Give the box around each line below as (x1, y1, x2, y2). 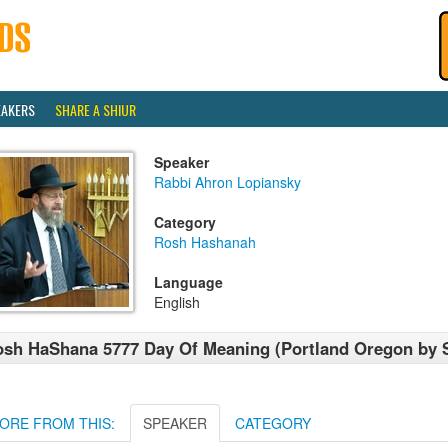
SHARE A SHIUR (55, 99, 136, 120)
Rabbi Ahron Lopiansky (154, 172, 301, 192)
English (154, 292, 200, 312)
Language (154, 272, 223, 292)
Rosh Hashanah (154, 232, 256, 252)
